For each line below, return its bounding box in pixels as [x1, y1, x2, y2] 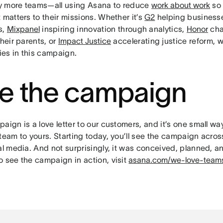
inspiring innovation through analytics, [39, 24, 187, 33]
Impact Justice [58, 36, 111, 45]
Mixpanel [6, 24, 40, 33]
